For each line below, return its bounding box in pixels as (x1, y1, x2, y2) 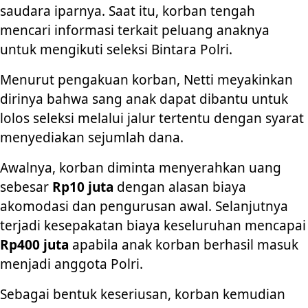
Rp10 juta (52, 178, 113, 197)
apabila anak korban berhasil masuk (69, 236, 298, 254)
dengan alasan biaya (113, 178, 246, 197)
